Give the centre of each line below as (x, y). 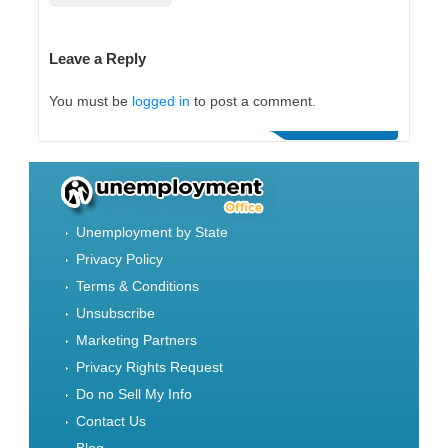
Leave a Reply (98, 58)
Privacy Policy (120, 258)
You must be (91, 100)
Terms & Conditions (138, 285)
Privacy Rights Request (150, 366)
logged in (161, 100)
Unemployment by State (152, 231)
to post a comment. (253, 100)
